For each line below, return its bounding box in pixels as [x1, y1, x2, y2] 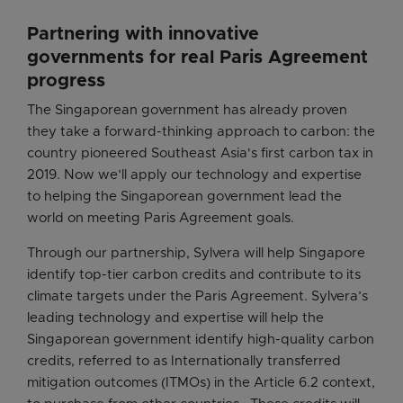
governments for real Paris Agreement [27, 49, 368, 67]
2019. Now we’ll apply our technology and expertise [27, 168, 362, 183]
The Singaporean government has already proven [27, 103, 347, 118]
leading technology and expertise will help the [27, 311, 324, 326]
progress [27, 72, 105, 91]
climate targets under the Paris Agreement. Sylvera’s [27, 290, 368, 304]
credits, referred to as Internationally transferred [27, 354, 341, 369]
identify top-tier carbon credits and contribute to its [27, 268, 361, 282]
